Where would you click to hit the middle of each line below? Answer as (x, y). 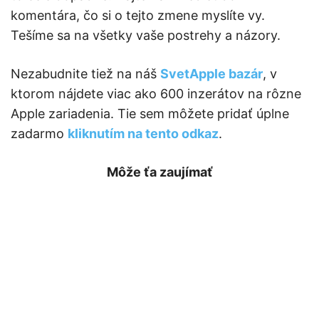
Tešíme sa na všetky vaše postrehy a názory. (146, 36)
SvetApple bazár (211, 74)
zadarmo (39, 134)
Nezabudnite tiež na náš (85, 74)
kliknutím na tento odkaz (143, 134)
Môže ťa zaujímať (159, 172)
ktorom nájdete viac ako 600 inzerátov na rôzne (156, 94)
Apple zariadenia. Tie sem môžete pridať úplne (150, 114)
